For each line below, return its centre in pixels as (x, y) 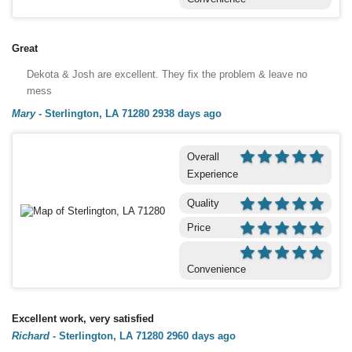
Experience (212, 174)
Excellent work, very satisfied (83, 318)
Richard (31, 335)
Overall (203, 156)
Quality (203, 203)
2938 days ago (187, 113)
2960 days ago (201, 335)
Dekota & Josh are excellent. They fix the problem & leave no (167, 74)
